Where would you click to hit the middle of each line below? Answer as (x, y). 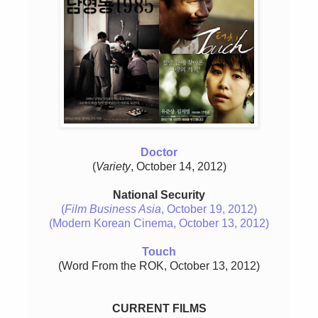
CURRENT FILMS (159, 309)
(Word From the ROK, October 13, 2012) (159, 266)
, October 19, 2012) (209, 209)
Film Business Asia (113, 209)
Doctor (159, 153)
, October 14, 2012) (178, 167)
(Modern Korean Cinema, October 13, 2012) (159, 224)
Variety (113, 167)
